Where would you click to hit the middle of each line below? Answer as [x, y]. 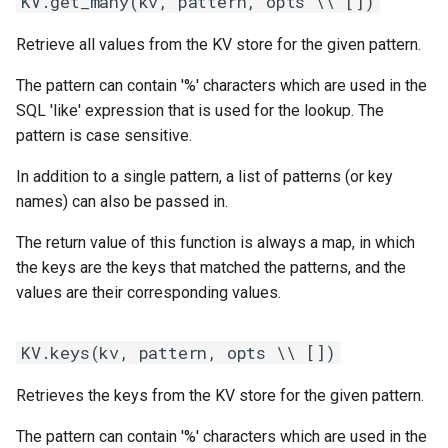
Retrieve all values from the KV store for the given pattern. [218, 44]
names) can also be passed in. [122, 201]
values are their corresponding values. [148, 292]
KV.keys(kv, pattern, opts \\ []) [178, 352]
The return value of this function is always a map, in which [215, 242]
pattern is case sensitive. [104, 135]
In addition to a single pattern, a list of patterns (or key [204, 176]
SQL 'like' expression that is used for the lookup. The [200, 110]
